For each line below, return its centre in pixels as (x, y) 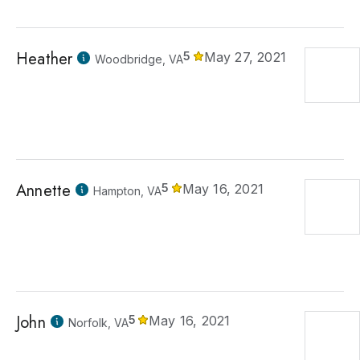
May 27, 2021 (245, 57)
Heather (45, 59)
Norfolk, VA (98, 323)
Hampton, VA (128, 191)
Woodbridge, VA (139, 59)
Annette (44, 191)
